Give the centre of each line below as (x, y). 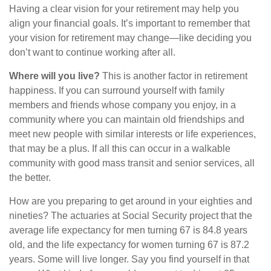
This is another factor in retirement (174, 76)
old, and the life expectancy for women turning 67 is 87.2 (129, 245)
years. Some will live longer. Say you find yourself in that (129, 260)
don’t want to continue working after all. (92, 53)
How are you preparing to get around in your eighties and (131, 201)
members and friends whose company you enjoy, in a (122, 105)
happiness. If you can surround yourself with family (117, 91)
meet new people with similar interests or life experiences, (132, 134)
